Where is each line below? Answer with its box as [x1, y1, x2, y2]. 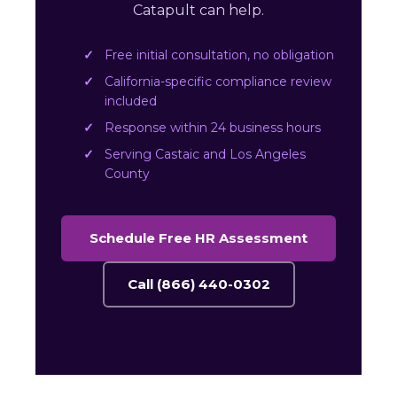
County [105, 166, 150, 182]
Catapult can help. [133, 2, 264, 19]
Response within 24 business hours [105, 120, 321, 136]
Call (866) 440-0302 [127, 276, 270, 292]
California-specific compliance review [105, 74, 331, 90]
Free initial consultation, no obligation [105, 47, 334, 63]
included [105, 93, 157, 109]
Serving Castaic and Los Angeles [105, 146, 306, 162]
